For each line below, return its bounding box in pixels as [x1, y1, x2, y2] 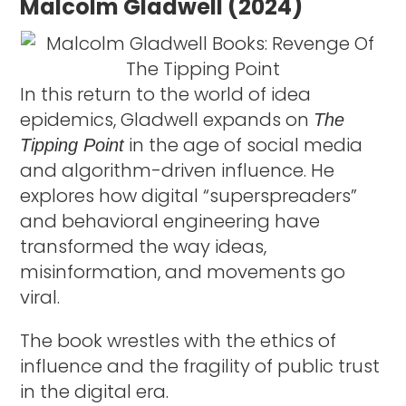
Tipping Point [20, 134, 125, 155]
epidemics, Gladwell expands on [20, 106, 314, 132]
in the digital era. [20, 378, 169, 404]
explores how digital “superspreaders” [20, 182, 358, 208]
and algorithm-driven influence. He [20, 157, 335, 183]
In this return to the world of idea [20, 81, 312, 107]
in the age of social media [124, 131, 363, 158]
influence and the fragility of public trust [20, 353, 381, 379]
